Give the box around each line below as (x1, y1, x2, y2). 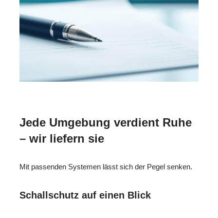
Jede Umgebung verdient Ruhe (19, 116, 192, 129)
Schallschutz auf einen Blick (19, 190, 151, 201)
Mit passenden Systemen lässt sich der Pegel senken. (19, 163, 192, 171)
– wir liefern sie (19, 132, 104, 145)
